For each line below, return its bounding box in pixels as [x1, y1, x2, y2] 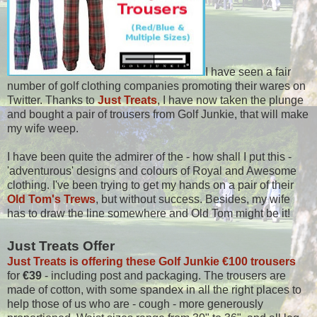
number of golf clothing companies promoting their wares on [7, 79, 306, 92]
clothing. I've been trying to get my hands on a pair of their [7, 178, 294, 191]
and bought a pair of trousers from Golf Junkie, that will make [7, 108, 309, 120]
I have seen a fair [205, 65, 291, 78]
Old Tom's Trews [7, 192, 96, 205]
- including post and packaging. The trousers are [42, 269, 286, 282]
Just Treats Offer [7, 238, 115, 253]
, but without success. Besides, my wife [96, 192, 290, 205]
